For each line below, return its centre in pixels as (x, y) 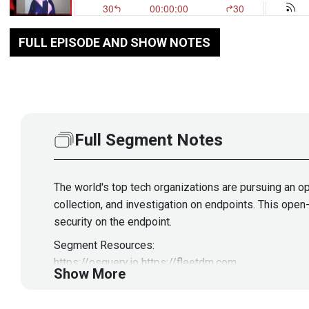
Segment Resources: (104, 245)
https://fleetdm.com (189, 262)
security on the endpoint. (113, 221)
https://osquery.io (96, 262)
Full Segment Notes (149, 140)
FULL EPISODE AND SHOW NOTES (114, 43)
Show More (90, 273)
